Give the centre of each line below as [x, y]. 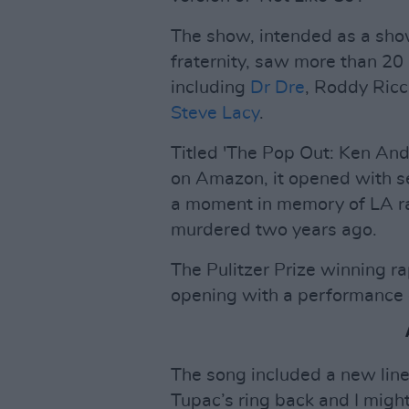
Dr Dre [278, 88]
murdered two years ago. [274, 230]
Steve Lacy [215, 113]
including [210, 88]
